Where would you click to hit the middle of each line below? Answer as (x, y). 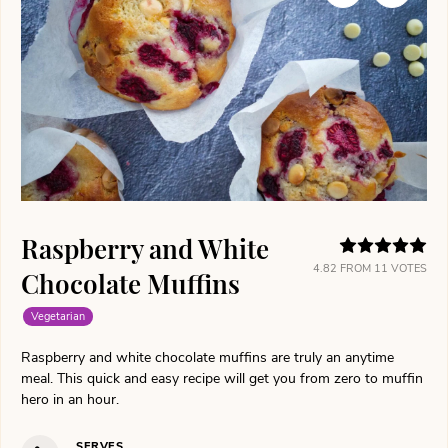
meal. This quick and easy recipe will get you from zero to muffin (222, 379)
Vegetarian (58, 317)
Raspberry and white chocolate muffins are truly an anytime (207, 358)
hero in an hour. (70, 400)
